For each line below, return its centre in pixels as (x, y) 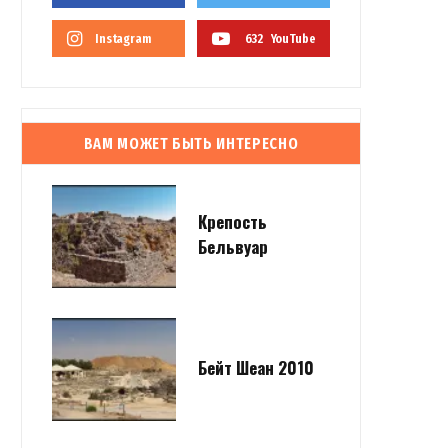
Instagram (123, 38)
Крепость (232, 222)
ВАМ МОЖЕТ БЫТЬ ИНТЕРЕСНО (191, 143)
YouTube (293, 38)
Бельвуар (233, 247)
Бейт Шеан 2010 (256, 367)
